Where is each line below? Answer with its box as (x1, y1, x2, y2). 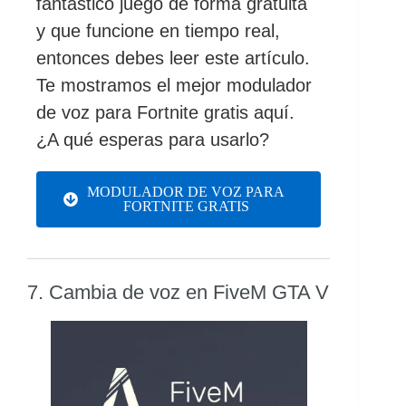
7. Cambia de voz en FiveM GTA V (27, 281, 329, 304)
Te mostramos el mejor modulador (36, 75, 312, 96)
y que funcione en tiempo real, (36, 21, 280, 42)
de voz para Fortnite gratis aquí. (36, 102, 295, 123)
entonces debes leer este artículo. (36, 48, 310, 69)
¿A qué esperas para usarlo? (36, 130, 269, 150)
